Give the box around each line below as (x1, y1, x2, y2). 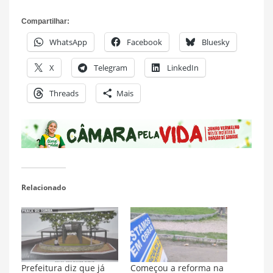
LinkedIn (167, 62, 199, 73)
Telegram (94, 62, 127, 73)
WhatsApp (49, 36, 87, 48)
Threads (49, 87, 79, 99)
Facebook (127, 36, 162, 48)
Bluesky (202, 36, 230, 48)
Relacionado (21, 182, 66, 193)
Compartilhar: (21, 16, 69, 26)
